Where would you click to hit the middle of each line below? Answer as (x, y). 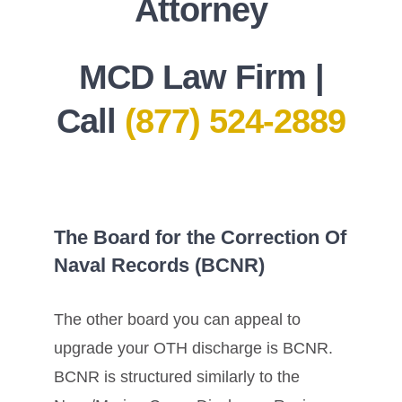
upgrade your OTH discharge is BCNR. (193, 349)
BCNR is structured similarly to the (177, 377)
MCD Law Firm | (201, 78)
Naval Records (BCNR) (159, 265)
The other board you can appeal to (177, 320)
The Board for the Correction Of (200, 237)
